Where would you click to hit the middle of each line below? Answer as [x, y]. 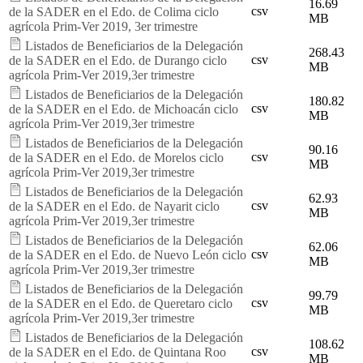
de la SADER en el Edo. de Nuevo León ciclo [128, 254]
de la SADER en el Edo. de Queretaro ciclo [121, 303]
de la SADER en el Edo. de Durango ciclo [118, 60]
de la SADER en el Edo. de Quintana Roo [117, 352]
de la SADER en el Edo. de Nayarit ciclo [114, 206]
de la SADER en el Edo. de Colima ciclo [114, 11]
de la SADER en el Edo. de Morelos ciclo [116, 157]
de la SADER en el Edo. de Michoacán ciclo [124, 109]
